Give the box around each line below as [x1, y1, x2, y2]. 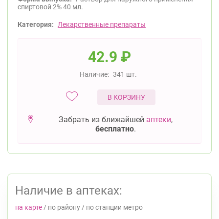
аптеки [146, 115, 171, 124]
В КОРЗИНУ [108, 93, 145, 101]
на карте [15, 203, 42, 211]
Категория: [18, 21, 54, 28]
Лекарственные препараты [58, 21, 146, 28]
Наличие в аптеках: [15, 184, 122, 197]
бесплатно [95, 124, 134, 133]
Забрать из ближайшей [59, 115, 146, 124]
